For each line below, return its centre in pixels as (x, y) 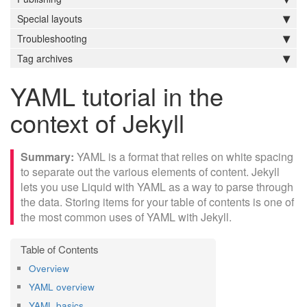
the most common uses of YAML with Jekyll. (126, 217)
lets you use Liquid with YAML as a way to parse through (157, 187)
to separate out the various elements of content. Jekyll (150, 172)
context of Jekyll (97, 122)
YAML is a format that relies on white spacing (185, 157)
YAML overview (62, 287)
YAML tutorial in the (117, 96)
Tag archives (45, 58)
